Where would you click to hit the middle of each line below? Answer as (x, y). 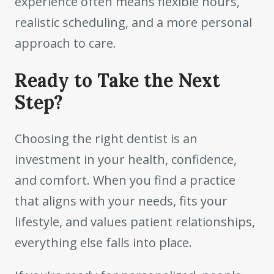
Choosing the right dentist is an (106, 138)
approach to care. (65, 43)
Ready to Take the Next (117, 80)
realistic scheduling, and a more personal (133, 22)
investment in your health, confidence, (126, 159)
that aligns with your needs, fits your (121, 201)
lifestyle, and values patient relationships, (135, 221)
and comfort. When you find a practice (125, 180)
